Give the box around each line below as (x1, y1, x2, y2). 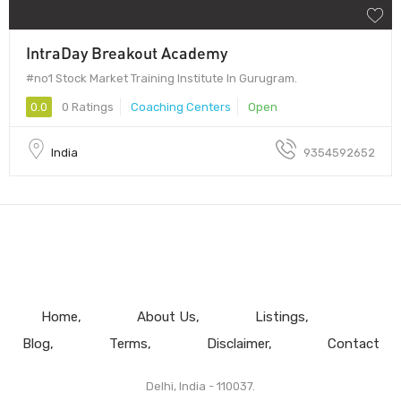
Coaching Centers (131, 99, 231, 114)
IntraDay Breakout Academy (26, 42, 227, 63)
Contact (327, 335, 380, 352)
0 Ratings (59, 99, 114, 114)
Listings (254, 308, 305, 325)
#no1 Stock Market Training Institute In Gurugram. (26, 71, 297, 85)
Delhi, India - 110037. (146, 379, 255, 393)
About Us (136, 308, 196, 325)
